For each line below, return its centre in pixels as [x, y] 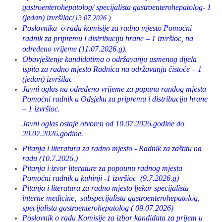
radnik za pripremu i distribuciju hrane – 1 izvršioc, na [108, 38]
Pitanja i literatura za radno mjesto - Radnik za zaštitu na [112, 148]
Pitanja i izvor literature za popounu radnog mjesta [102, 168]
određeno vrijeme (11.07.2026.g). [75, 49]
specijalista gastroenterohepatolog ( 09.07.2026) [98, 208]
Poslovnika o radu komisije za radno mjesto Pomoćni [107, 28]
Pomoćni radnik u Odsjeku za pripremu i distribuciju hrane [115, 99]
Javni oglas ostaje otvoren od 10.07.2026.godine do [103, 124]
